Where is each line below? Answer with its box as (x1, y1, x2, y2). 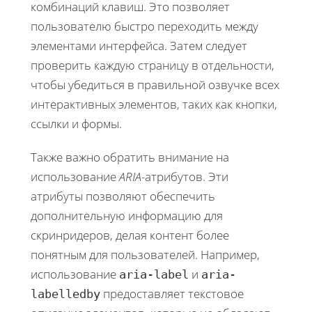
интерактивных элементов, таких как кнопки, (31, 95, 277, 112)
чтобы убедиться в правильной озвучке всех (31, 76, 279, 93)
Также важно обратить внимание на (31, 148, 229, 165)
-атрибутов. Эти (141, 168, 228, 185)
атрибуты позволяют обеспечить (31, 187, 215, 204)
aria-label (119, 267, 189, 281)
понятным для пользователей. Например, (31, 246, 260, 263)
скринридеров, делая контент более (31, 226, 229, 243)
